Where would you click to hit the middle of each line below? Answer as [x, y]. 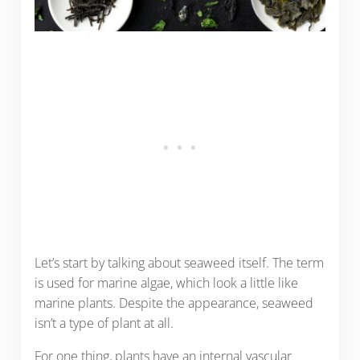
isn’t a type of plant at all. [104, 323]
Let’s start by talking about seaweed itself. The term [179, 262]
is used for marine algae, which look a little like [166, 282]
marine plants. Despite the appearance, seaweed [174, 303]
